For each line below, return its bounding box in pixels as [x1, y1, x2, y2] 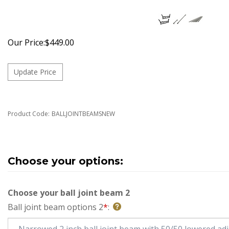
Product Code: [8, 110, 50, 120]
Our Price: [8, 36, 45, 48]
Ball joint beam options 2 [8, 202, 103, 214]
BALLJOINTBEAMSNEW [52, 110, 115, 120]
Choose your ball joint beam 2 [8, 188, 130, 200]
